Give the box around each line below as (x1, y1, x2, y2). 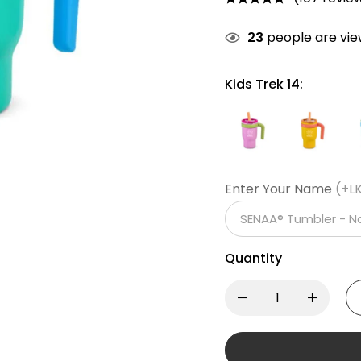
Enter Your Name (225, 179, 332, 198)
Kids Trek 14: (225, 74, 303, 93)
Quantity (225, 248, 282, 268)
